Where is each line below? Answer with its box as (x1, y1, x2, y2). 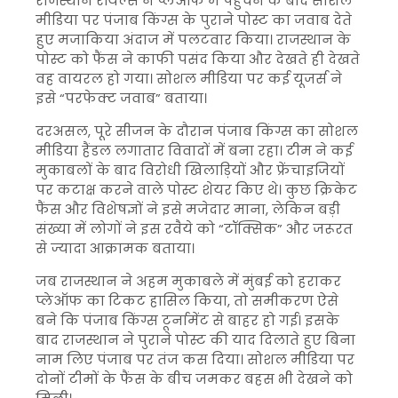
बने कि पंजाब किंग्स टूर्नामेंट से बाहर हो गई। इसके (36, 311, 339, 330)
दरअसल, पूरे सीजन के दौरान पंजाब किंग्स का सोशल (36, 122, 358, 140)
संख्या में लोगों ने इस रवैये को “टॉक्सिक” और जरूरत (36, 219, 353, 238)
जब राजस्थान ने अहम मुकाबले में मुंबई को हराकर (36, 272, 341, 291)
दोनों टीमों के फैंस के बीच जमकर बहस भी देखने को (36, 370, 353, 388)
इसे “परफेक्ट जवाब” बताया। (36, 89, 207, 107)
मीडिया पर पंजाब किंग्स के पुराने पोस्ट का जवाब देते (36, 11, 352, 29)
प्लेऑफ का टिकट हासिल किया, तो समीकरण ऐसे (36, 291, 338, 310)
